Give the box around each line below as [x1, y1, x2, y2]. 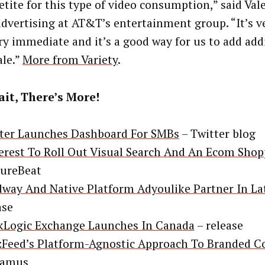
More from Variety [22, 51, 118, 67]
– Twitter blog [179, 126, 256, 142]
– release [194, 218, 243, 234]
